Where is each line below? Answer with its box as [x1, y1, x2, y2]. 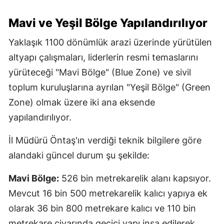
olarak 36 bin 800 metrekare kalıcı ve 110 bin [8, 203, 196, 214]
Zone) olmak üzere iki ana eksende [8, 97, 155, 108]
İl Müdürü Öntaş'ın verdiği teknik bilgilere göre [8, 135, 201, 146]
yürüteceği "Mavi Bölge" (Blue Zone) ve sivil [8, 67, 191, 78]
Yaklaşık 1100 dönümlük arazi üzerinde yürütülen [8, 37, 212, 48]
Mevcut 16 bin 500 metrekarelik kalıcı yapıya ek [8, 188, 207, 199]
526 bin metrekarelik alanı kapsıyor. [59, 173, 211, 184]
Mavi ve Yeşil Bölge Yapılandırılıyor [8, 16, 207, 30]
